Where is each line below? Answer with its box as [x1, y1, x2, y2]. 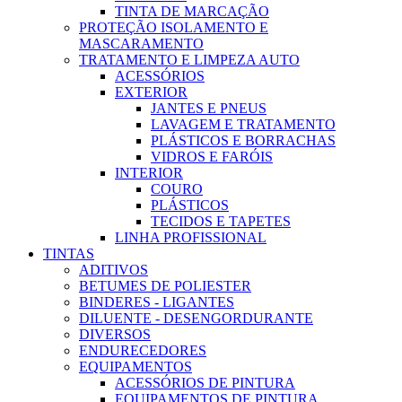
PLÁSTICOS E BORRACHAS [151, 133, 336, 149]
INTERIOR [115, 165, 183, 181]
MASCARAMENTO [79, 36, 204, 52]
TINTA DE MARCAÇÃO [115, 4, 269, 20]
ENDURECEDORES [79, 343, 206, 359]
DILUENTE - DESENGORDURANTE [79, 310, 313, 327]
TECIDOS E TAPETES [151, 214, 291, 230]
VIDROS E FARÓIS [151, 149, 273, 165]
